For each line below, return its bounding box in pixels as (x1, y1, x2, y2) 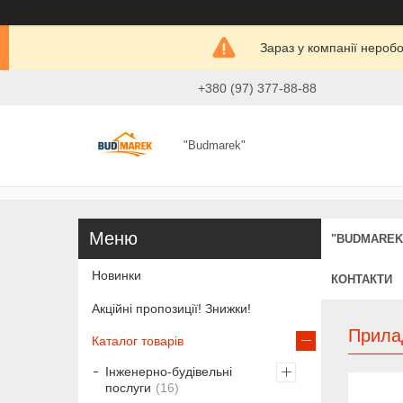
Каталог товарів (92, 333, 184, 348)
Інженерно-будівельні (105, 363, 232, 379)
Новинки (92, 268, 141, 283)
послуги (105, 380, 151, 395)
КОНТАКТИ (331, 272, 392, 286)
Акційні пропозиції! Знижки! (92, 300, 251, 316)
